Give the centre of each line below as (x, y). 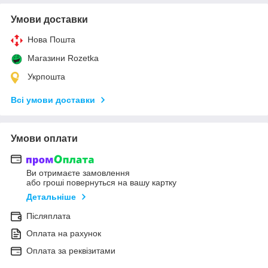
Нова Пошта (51, 39)
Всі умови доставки (53, 100)
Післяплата (48, 216)
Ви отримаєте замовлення (78, 173)
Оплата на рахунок (64, 234)
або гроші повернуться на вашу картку (101, 183)
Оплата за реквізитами (71, 251)
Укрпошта (46, 76)
